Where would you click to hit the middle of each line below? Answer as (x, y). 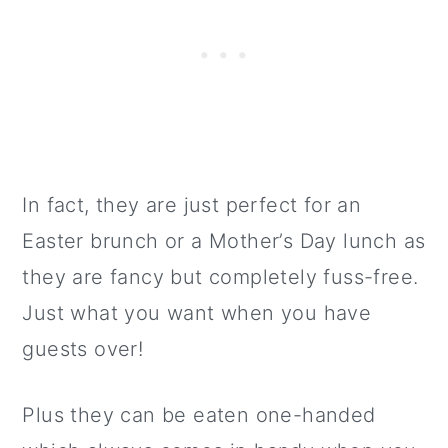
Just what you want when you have (197, 312)
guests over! (83, 348)
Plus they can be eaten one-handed (199, 414)
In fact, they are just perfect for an (192, 204)
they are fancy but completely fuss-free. (220, 276)
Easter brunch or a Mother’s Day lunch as (224, 240)
